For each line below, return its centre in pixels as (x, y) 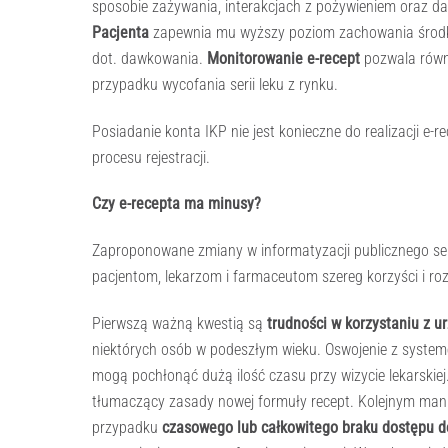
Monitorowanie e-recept (283, 58)
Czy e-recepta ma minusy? (176, 204)
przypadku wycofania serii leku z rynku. (215, 84)
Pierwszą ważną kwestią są (179, 324)
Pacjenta (120, 32)
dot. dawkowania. (149, 58)
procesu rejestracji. (155, 157)
